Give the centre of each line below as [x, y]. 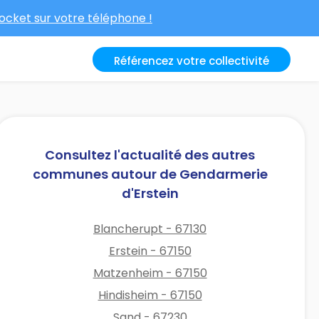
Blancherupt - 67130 [150, 229]
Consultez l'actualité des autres [150, 155]
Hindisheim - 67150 [150, 295]
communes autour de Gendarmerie [150, 174]
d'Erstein [150, 193]
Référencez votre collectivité [192, 61]
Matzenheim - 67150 [150, 273]
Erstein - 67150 [150, 251]
